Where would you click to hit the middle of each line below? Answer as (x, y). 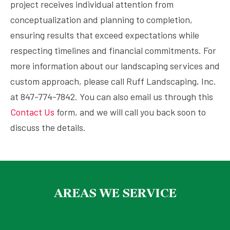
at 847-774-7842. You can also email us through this (112, 97)
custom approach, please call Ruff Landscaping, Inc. (113, 81)
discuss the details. (48, 127)
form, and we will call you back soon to (130, 112)
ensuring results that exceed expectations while (105, 35)
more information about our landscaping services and (115, 66)
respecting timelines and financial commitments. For (113, 50)
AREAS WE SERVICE (115, 193)
